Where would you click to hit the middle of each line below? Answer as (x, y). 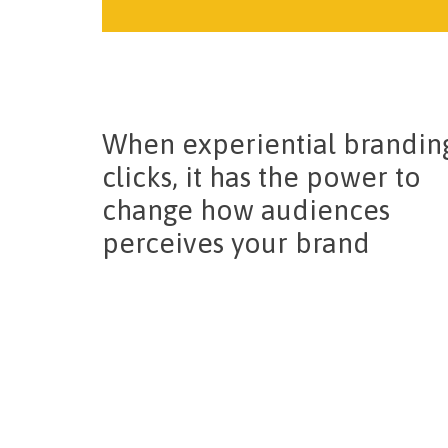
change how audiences (246, 210)
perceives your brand (236, 243)
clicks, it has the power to (261, 177)
